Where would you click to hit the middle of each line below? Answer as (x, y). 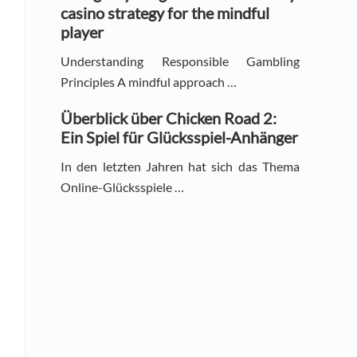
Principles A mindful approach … (149, 81)
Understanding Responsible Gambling (180, 61)
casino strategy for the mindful (165, 12)
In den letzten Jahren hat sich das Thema (180, 166)
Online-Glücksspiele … (122, 186)
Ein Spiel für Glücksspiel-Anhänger (179, 137)
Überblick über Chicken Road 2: (169, 118)
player (82, 31)
